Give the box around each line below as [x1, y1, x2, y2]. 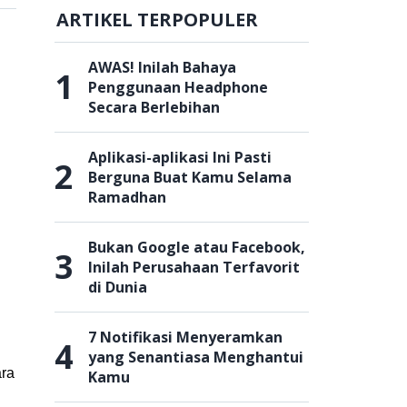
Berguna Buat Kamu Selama [88, 167, 292, 187]
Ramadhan [88, 187, 166, 207]
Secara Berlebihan [88, 97, 220, 117]
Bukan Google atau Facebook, [88, 237, 305, 257]
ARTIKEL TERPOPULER [56, 7, 258, 32]
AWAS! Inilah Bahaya [88, 57, 236, 77]
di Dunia [88, 277, 147, 297]
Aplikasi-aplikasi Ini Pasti [88, 147, 272, 167]
